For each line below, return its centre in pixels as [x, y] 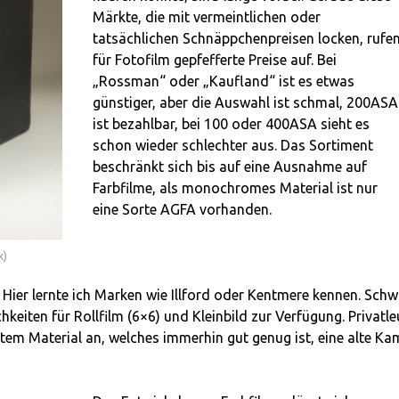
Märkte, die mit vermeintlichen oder [206, 17]
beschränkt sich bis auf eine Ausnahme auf [229, 167]
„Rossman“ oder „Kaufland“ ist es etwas [223, 81]
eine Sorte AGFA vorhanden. [182, 210]
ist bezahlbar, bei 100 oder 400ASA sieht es [231, 124]
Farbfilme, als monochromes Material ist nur [235, 188]
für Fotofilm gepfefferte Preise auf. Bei [214, 60]
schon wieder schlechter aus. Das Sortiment [232, 146]
